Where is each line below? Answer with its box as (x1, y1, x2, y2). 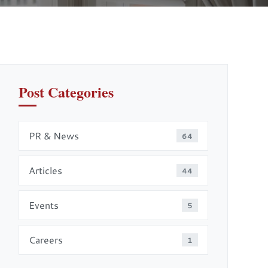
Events (28, 199, 59, 212)
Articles (28, 164, 62, 177)
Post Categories (18, 81, 114, 103)
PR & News (28, 129, 79, 142)
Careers (28, 233, 63, 246)
